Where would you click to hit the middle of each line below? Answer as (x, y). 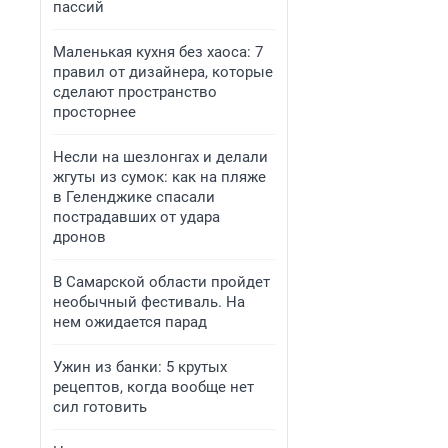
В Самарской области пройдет (161, 282)
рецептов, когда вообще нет (153, 387)
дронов (79, 237)
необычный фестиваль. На (149, 302)
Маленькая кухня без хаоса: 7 (158, 52)
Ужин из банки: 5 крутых (140, 367)
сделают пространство (135, 92)
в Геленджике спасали (134, 197)
